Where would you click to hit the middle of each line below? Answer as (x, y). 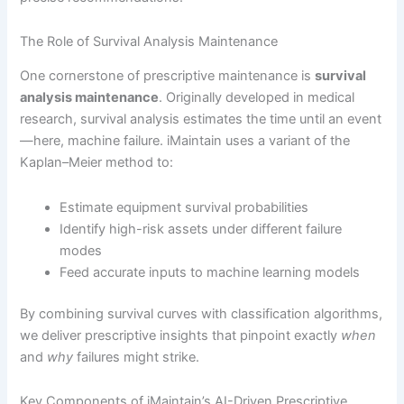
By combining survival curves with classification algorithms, (202, 313)
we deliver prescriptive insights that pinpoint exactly (181, 335)
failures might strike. (137, 357)
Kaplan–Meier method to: (97, 163)
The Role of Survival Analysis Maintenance (149, 42)
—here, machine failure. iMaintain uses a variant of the (185, 141)
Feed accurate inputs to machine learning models (210, 272)
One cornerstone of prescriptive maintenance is (168, 76)
